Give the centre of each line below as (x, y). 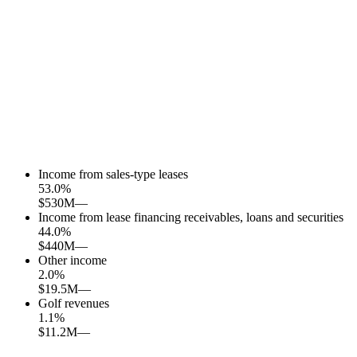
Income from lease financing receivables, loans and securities (191, 218)
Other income (73, 261)
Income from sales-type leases (113, 175)
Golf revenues (74, 304)
